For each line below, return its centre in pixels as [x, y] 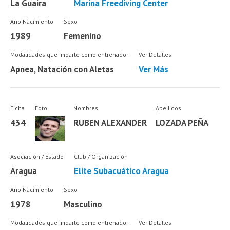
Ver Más [153, 69]
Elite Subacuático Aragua [121, 171]
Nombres [86, 108]
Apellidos [168, 108]
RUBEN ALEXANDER [110, 122]
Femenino [82, 36]
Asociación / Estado [37, 157]
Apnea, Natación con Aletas [62, 69]
